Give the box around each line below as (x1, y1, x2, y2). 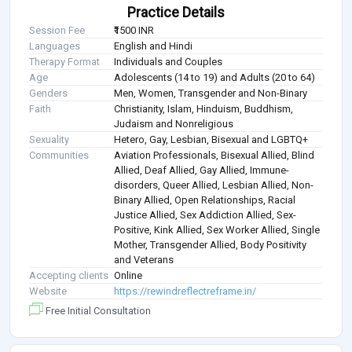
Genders (29, 87, 68, 100)
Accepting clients (29, 269, 108, 282)
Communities (29, 149, 89, 162)
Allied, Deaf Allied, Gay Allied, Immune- (114, 164, 290, 177)
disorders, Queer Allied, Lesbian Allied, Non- (114, 179, 314, 192)
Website (29, 285, 67, 298)
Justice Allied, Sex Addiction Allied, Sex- (114, 209, 297, 222)
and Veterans (114, 254, 174, 266)
